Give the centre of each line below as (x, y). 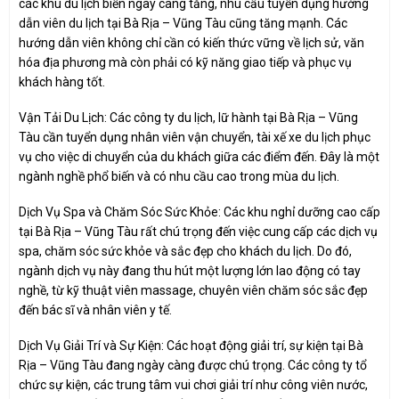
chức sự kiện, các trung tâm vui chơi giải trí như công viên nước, (193, 385)
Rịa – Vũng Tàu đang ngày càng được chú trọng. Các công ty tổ (193, 366)
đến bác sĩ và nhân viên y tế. (95, 309)
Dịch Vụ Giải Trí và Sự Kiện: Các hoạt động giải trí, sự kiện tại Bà (191, 346)
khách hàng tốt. (62, 81)
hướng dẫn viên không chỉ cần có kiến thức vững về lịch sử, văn (191, 42)
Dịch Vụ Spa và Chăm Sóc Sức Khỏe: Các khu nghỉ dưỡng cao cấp (199, 212)
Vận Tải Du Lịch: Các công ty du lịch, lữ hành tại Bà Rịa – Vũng (188, 117)
